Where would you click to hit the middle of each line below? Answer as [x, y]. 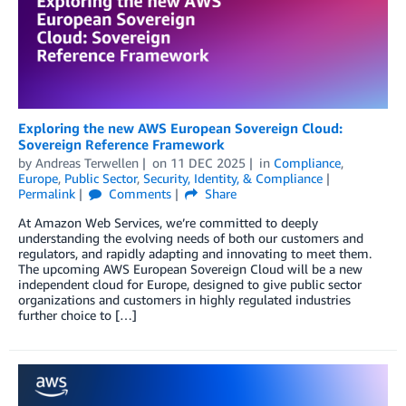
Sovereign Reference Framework [121, 145]
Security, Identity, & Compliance [233, 179]
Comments [138, 194]
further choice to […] [77, 315]
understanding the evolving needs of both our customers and [191, 238]
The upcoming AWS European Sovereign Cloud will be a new [190, 269]
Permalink [47, 194]
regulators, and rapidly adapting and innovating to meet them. [195, 254]
